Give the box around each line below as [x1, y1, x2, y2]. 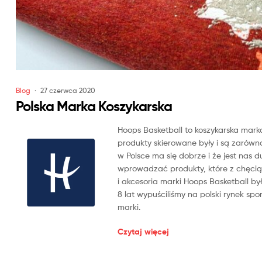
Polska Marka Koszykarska [16, 98, 172, 115]
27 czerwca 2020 [40, 86, 95, 95]
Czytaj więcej [117, 226, 169, 237]
